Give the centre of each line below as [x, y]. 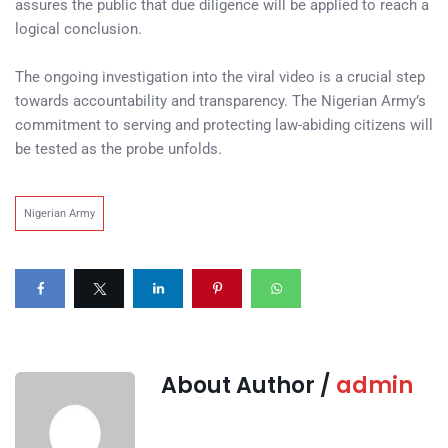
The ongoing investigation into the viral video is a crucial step [220, 77]
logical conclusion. [78, 29]
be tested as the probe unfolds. [118, 149]
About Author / [248, 385]
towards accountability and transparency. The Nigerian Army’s [220, 101]
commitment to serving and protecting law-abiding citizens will [224, 125]
